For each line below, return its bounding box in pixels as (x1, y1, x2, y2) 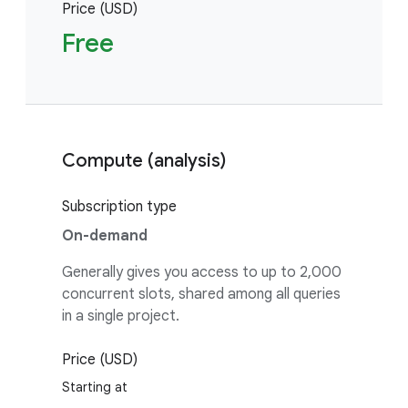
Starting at (62, 379, 127, 395)
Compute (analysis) (62, 149, 226, 172)
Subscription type (62, 198, 177, 216)
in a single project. (62, 307, 179, 325)
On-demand (62, 227, 148, 245)
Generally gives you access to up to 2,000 (62, 263, 342, 281)
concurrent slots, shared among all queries (62, 285, 341, 303)
